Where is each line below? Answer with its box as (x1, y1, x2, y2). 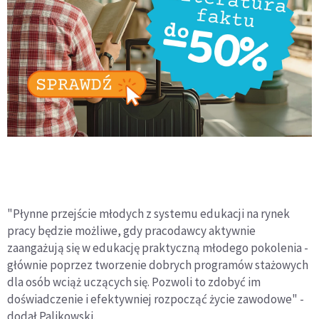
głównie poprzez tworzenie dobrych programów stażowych (7, 256, 308, 273)
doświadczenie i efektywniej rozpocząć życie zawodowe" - (7, 291, 304, 307)
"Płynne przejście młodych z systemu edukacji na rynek (7, 205, 290, 221)
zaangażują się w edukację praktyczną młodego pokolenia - (7, 239, 308, 256)
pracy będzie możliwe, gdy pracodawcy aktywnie (7, 222, 256, 239)
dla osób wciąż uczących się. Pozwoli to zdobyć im (7, 273, 261, 290)
